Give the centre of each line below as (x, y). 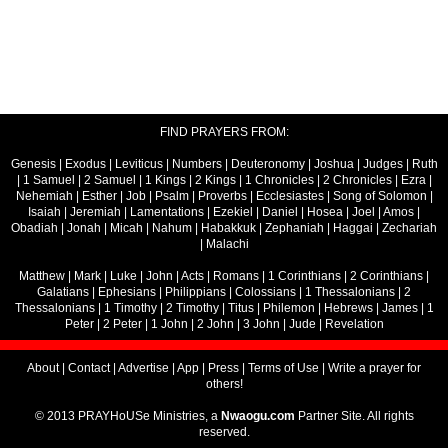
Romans (236, 276)
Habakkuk (228, 228)
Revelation (354, 324)
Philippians (195, 292)
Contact (89, 368)
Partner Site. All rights (354, 416)
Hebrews (348, 308)
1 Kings (165, 180)
